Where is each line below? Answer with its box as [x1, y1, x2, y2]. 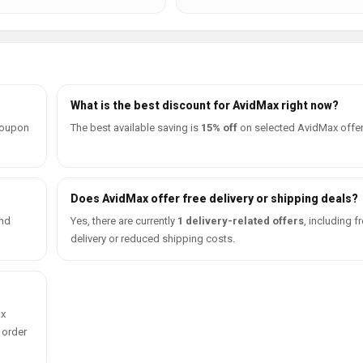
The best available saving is [70, 122, 201, 134]
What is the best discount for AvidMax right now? [70, 99, 339, 112]
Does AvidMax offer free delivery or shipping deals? [70, 192, 358, 205]
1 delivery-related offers [177, 215, 304, 227]
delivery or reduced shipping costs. [70, 233, 235, 245]
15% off [201, 122, 237, 134]
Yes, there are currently [70, 215, 177, 227]
